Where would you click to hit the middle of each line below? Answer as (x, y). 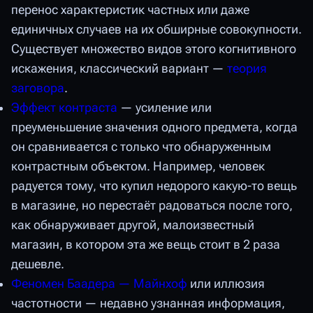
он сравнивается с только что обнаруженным (141, 146)
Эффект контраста (64, 107)
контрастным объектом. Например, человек (138, 166)
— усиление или (165, 107)
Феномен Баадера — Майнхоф (99, 283)
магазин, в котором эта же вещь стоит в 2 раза (146, 244)
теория (247, 68)
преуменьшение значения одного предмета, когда (154, 127)
